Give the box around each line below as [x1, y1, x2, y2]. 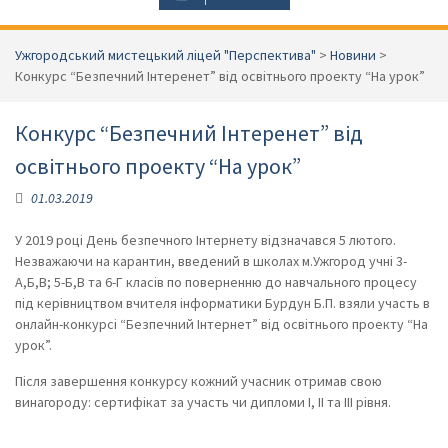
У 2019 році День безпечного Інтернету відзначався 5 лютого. [15, 231, 396, 249]
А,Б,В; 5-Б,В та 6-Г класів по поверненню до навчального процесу [15, 273, 417, 291]
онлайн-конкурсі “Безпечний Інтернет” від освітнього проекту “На [15, 315, 428, 333]
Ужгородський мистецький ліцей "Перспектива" [15, 46, 316, 64]
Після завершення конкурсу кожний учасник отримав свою [15, 372, 382, 390]
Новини [330, 46, 376, 64]
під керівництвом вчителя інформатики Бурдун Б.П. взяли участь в [15, 294, 430, 312]
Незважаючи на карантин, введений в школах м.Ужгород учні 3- [15, 252, 407, 270]
